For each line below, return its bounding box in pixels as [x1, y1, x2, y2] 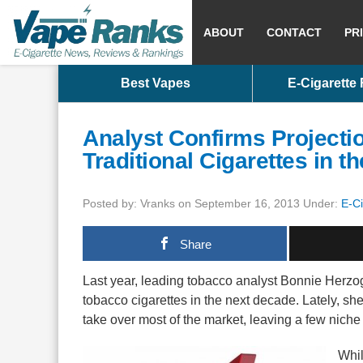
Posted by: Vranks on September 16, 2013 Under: [83, 197, 341, 210]
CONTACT [267, 26, 322, 39]
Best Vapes [120, 76, 190, 90]
